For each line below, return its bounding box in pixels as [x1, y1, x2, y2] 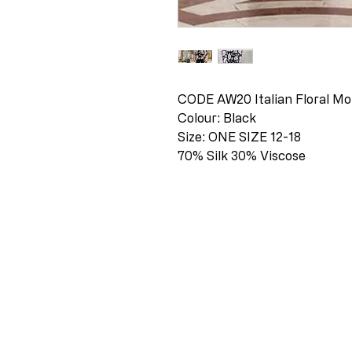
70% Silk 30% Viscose [178, 148, 309, 163]
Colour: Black [178, 111, 256, 125]
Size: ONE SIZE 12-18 [178, 130, 301, 144]
